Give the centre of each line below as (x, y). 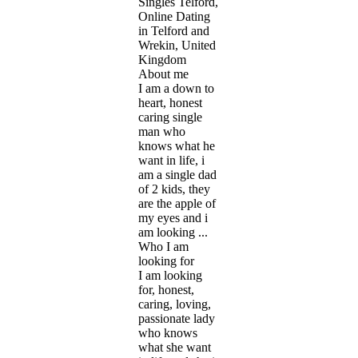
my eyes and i (173, 217)
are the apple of (177, 203)
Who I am (163, 246)
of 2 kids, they (174, 189)
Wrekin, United (177, 45)
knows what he (177, 145)
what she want (175, 347)
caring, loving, (175, 304)
